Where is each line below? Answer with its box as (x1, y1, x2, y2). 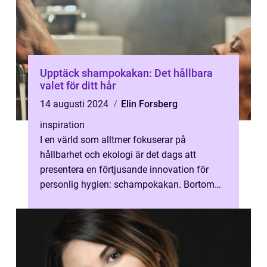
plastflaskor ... (40, 194, 99, 205)
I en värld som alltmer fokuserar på (40, 134, 186, 145)
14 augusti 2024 (40, 98, 111, 110)
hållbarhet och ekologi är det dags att (40, 149, 196, 160)
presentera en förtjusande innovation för (40, 164, 209, 175)
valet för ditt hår (40, 79, 116, 92)
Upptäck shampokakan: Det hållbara (40, 67, 213, 79)
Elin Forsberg (121, 98, 178, 110)
